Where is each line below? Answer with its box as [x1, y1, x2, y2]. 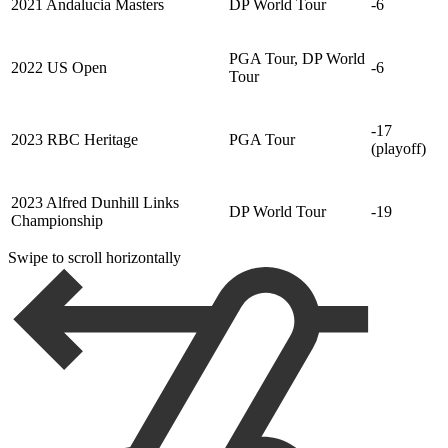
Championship [11, 211, 103, 229]
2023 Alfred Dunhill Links [11, 193, 179, 211]
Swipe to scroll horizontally [8, 248, 181, 266]
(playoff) [371, 139, 426, 157]
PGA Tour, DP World [229, 49, 365, 67]
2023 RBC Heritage [11, 130, 138, 148]
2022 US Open [11, 58, 107, 76]
